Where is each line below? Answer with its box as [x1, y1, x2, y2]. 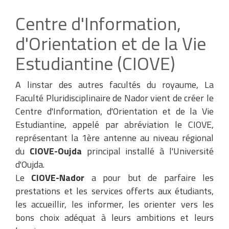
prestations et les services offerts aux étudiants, [15, 184, 214, 198]
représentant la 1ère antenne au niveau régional [15, 131, 214, 145]
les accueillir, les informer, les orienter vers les [15, 197, 214, 211]
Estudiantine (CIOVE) [15, 49, 175, 77]
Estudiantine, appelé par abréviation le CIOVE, [15, 118, 214, 131]
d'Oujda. [15, 157, 44, 171]
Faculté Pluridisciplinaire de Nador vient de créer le [15, 91, 214, 105]
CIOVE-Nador [31, 171, 91, 185]
